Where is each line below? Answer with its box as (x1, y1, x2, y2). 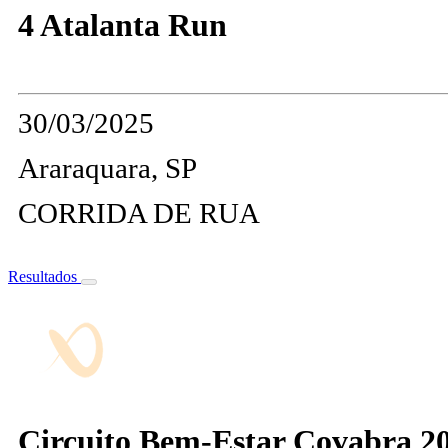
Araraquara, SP (18, 151, 197, 184)
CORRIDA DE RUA (18, 196, 260, 229)
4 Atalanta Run (18, 7, 227, 44)
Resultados (8, 267, 81, 285)
